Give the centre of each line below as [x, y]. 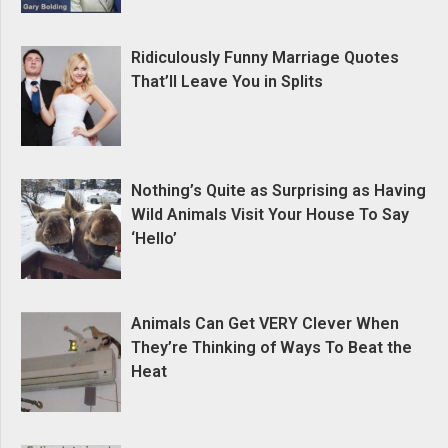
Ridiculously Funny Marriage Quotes [264, 58]
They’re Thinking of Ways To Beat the [271, 348]
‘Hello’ [153, 239]
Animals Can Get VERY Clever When [264, 324]
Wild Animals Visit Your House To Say [269, 215]
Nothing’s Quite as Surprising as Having [278, 191]
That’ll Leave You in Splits [226, 82]
